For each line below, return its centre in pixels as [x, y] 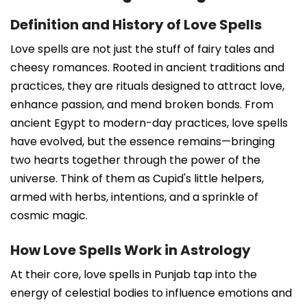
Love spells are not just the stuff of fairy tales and [142, 49]
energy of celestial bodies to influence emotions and [151, 293]
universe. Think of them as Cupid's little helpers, [137, 178]
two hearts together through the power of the [135, 160]
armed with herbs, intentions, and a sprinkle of [134, 197]
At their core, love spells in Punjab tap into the [134, 274]
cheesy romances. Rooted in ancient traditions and [147, 67]
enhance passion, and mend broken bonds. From [142, 104]
